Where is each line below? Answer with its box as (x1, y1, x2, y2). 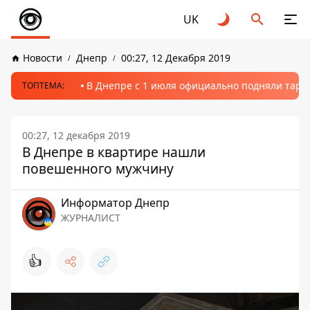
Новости (23, 51, 62, 64)
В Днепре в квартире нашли (22, 143, 206, 161)
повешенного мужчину (22, 159, 174, 178)
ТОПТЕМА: (22, 80, 64, 91)
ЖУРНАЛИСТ (61, 211, 120, 224)
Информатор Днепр (61, 195, 170, 210)
